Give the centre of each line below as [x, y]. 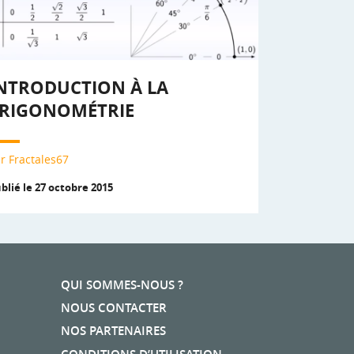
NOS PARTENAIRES [114, 331]
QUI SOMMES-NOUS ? [122, 284]
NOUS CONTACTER [114, 307]
